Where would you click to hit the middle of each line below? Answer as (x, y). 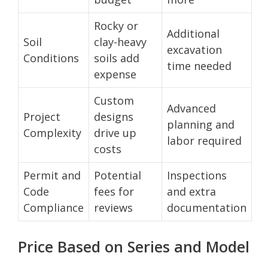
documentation (207, 207)
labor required (204, 140)
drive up (115, 133)
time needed (199, 66)
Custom (114, 100)
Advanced (191, 108)
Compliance (54, 207)
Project (42, 116)
